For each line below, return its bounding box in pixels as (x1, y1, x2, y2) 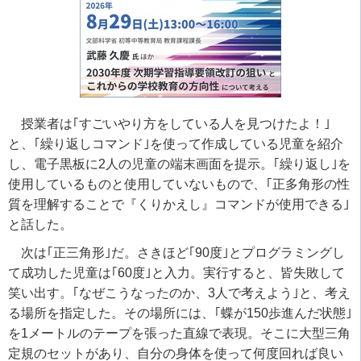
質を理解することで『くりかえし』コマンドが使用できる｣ (8, 197, 350, 212)
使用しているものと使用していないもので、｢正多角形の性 (8, 177, 350, 192)
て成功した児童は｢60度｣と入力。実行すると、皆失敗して (8, 266, 345, 280)
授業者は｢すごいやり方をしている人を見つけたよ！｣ (21, 117, 330, 131)
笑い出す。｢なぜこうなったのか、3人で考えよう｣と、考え (8, 286, 351, 301)
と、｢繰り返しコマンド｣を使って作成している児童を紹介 (8, 137, 343, 151)
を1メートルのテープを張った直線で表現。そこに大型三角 (8, 326, 351, 341)
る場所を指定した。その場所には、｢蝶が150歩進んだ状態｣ (8, 306, 352, 321)
